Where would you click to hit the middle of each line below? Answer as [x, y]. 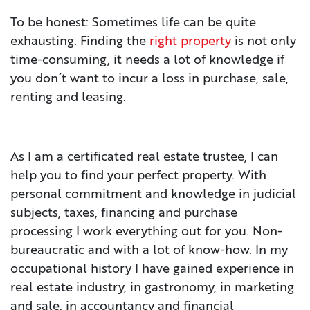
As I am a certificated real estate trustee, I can [144, 157]
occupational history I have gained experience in [152, 269]
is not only [264, 42]
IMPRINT [55, 71]
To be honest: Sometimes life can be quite [133, 23]
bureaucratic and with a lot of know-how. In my [149, 250]
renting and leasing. [68, 98]
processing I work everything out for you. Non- [146, 232]
